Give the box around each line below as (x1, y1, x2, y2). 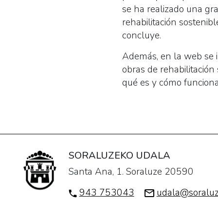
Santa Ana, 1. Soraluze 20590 (68, 165, 194, 178)
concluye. (122, 29, 161, 42)
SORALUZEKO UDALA (68, 148, 170, 162)
